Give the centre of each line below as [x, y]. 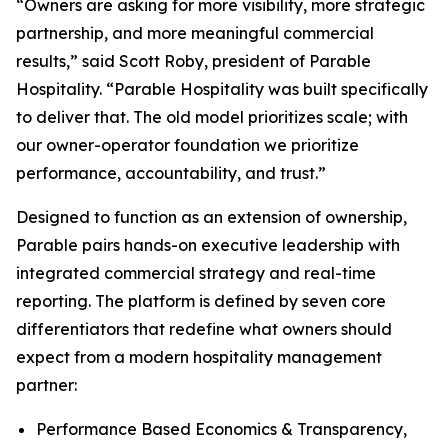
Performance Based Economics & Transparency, [221, 429]
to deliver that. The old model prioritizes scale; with [212, 117]
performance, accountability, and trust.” [171, 173]
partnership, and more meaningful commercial [195, 33]
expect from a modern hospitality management [199, 357]
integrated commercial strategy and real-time [196, 273]
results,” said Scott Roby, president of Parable [193, 61]
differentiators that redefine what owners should [204, 329]
